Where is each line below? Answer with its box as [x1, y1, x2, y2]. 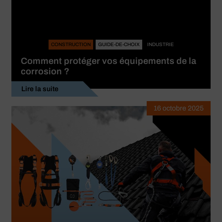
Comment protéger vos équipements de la [21, 56, 196, 66]
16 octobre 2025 [154, 105, 204, 112]
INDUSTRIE [147, 42, 174, 48]
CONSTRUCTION [51, 42, 91, 48]
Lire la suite [21, 85, 58, 93]
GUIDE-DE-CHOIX [98, 42, 140, 48]
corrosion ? [21, 66, 69, 77]
